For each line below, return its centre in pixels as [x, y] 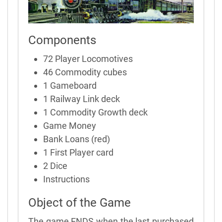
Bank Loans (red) [77, 139]
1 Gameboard [70, 85]
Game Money [70, 125]
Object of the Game [80, 202]
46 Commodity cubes [85, 72]
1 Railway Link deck [82, 99]
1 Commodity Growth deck [95, 112]
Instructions [66, 179]
